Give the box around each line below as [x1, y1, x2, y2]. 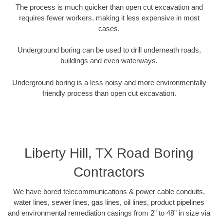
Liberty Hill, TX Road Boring [24, 145, 194, 161]
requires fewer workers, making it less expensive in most [18, 13, 200, 22]
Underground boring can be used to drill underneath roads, [17, 46, 201, 54]
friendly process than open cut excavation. [42, 89, 176, 97]
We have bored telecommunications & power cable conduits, [13, 187, 205, 196]
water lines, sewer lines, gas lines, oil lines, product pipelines [14, 198, 204, 207]
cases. [98, 24, 120, 33]
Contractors [73, 164, 145, 180]
